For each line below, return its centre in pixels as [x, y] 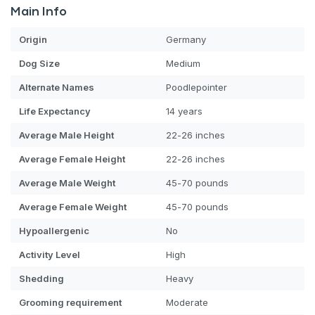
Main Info [39, 12]
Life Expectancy [55, 111]
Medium [183, 63]
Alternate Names [57, 87]
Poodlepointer [197, 87]
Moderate [187, 302]
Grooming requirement [70, 302]
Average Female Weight [73, 206]
